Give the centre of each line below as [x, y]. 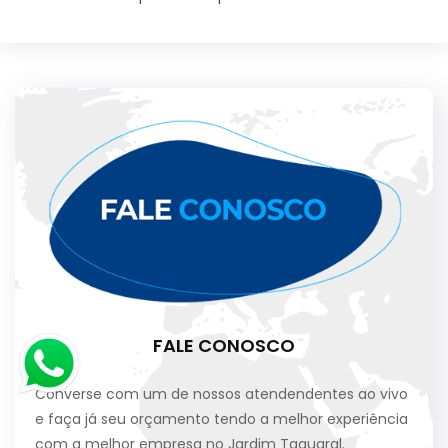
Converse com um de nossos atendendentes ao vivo [221, 394]
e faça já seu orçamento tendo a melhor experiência [221, 419]
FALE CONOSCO [224, 346]
